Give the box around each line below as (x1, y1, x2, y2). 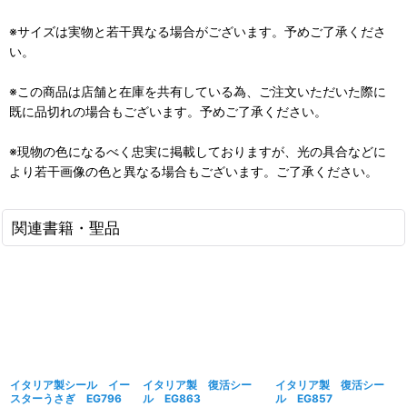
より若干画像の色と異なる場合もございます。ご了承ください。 (9, 163, 378, 179)
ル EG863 (142, 391, 201, 405)
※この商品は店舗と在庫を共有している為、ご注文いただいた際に (9, 83, 386, 99)
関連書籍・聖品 (12, 217, 120, 237)
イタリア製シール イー (10, 377, 130, 392)
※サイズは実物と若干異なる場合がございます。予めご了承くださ (9, 23, 386, 39)
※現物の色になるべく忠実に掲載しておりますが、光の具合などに (9, 143, 386, 159)
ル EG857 (274, 391, 333, 405)
